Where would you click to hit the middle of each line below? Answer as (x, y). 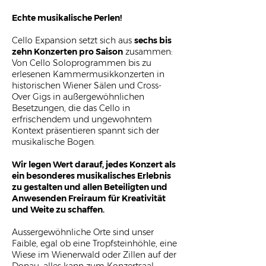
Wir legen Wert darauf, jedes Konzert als (94, 164)
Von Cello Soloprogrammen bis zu (82, 63)
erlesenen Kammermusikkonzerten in (88, 74)
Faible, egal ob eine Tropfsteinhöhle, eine (94, 243)
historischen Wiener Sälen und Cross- (87, 85)
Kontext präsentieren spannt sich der (85, 131)
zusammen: (148, 52)
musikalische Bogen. (54, 142)
